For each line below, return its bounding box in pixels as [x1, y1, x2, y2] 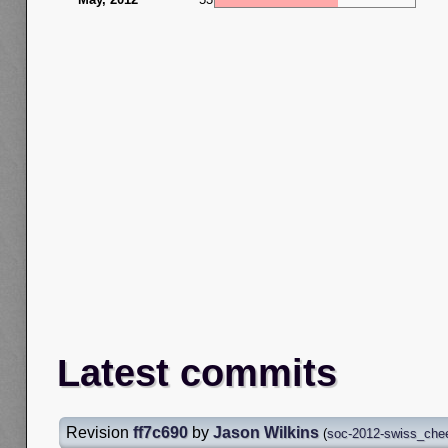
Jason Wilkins [213, 423, 319, 441]
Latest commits [57, 351, 337, 394]
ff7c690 [133, 423, 188, 441]
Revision [66, 423, 133, 441]
